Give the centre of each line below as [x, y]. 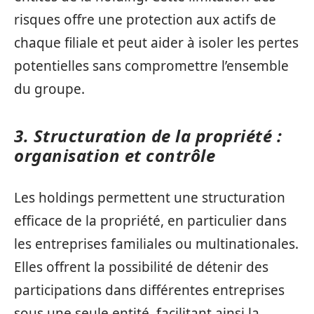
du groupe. [49, 89]
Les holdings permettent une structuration [150, 198]
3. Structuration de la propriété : [148, 135]
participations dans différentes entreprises [149, 290]
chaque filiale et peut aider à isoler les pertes [156, 42]
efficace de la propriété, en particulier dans [150, 221]
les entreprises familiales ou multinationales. [156, 244]
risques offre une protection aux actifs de [145, 19]
